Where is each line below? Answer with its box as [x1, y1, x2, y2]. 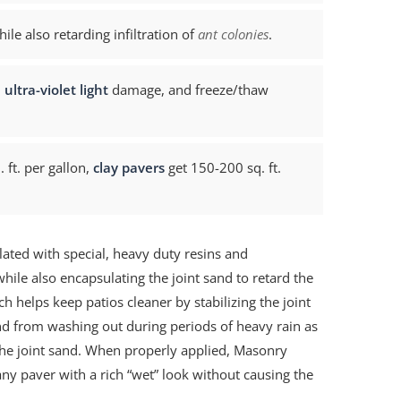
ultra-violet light [4, 81, 109, 98]
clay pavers [93, 158, 166, 176]
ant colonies [198, 25, 269, 43]
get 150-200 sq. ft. [165, 158, 282, 176]
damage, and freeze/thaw [108, 81, 269, 98]
